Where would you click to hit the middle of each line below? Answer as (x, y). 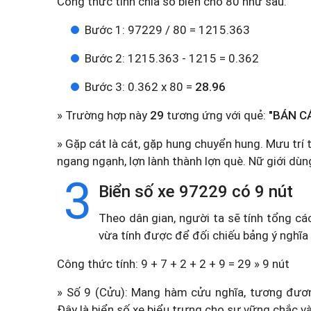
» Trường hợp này (103, 115)
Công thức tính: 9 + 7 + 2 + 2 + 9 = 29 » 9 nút (173, 264)
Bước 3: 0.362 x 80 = (140, 87)
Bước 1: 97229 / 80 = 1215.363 (167, 30)
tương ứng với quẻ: (216, 115)
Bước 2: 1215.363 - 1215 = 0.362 (172, 58)
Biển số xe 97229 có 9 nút (196, 192)
